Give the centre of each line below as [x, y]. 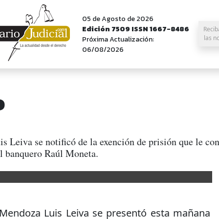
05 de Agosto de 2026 [118, 19]
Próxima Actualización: [118, 39]
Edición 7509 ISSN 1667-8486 [136, 29]
